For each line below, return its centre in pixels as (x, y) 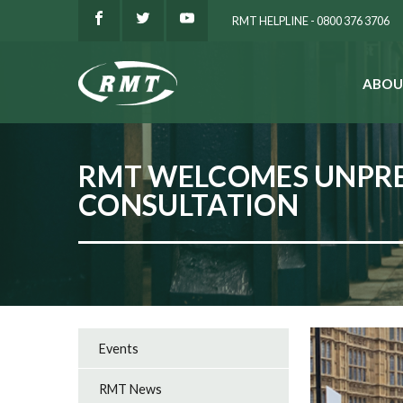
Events (119, 348)
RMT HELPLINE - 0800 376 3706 (311, 20)
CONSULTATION (188, 205)
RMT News (131, 389)
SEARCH (215, 90)
